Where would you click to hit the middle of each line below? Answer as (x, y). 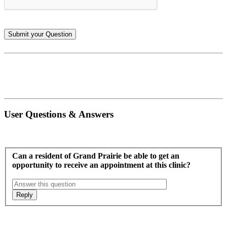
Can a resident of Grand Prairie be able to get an (96, 156)
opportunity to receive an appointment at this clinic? (101, 165)
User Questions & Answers (59, 114)
